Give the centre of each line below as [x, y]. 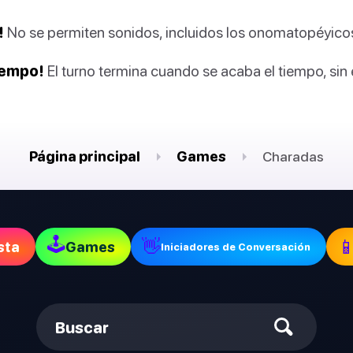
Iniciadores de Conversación [235, 247]
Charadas [293, 157]
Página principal [85, 157]
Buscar [82, 327]
